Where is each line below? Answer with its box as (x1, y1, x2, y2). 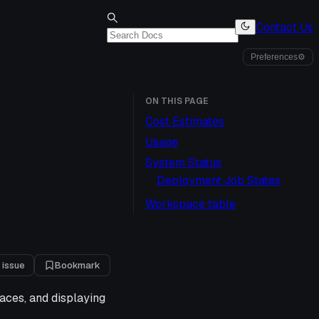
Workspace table (145, 197, 236, 211)
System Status (145, 155, 221, 170)
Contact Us (256, 19, 313, 35)
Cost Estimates (145, 114, 224, 129)
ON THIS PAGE (145, 95, 208, 107)
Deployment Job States (157, 173, 281, 188)
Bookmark (55, 259, 100, 271)
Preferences (251, 52, 298, 62)
